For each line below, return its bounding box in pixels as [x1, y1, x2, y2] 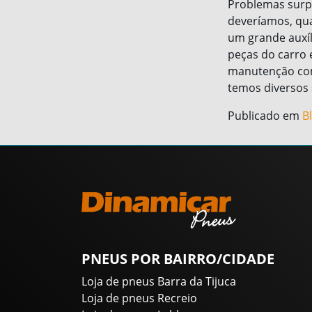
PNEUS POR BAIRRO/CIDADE [81, 249, 274, 269]
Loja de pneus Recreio [81, 290, 197, 306]
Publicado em [228, 108, 302, 124]
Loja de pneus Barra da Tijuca [81, 274, 236, 290]
